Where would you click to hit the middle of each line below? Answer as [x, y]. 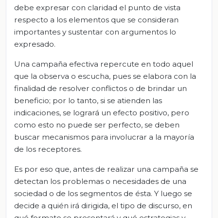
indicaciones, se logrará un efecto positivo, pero [102, 113]
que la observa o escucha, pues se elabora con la [105, 76]
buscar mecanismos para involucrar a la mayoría [104, 137]
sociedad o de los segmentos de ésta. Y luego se [103, 194]
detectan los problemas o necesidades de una [100, 182]
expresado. [35, 44]
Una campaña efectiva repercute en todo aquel [104, 64]
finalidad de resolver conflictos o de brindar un [100, 89]
